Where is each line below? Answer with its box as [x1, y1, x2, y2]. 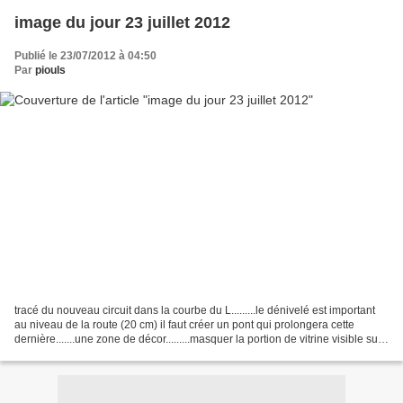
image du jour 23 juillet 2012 [14, 13, 230, 31]
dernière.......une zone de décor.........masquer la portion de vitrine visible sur [14, 333, 381, 346]
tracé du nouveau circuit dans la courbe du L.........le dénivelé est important [14, 304, 375, 318]
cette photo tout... [14, 347, 97, 361]
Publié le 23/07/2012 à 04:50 [14, 49, 157, 62]
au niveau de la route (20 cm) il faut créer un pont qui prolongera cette [14, 318, 354, 332]
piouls [35, 63, 66, 76]
